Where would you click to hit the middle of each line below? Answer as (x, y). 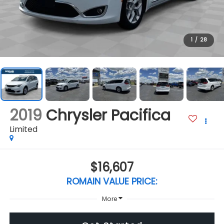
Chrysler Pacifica (108, 116)
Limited (23, 129)
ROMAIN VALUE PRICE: (112, 181)
